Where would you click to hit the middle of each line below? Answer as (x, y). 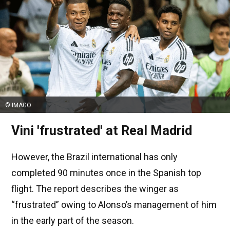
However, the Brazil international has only (94, 157)
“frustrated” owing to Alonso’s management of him (114, 205)
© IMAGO (18, 106)
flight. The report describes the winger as (95, 189)
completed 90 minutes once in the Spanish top (106, 173)
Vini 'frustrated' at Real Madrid (102, 131)
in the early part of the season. (73, 221)
